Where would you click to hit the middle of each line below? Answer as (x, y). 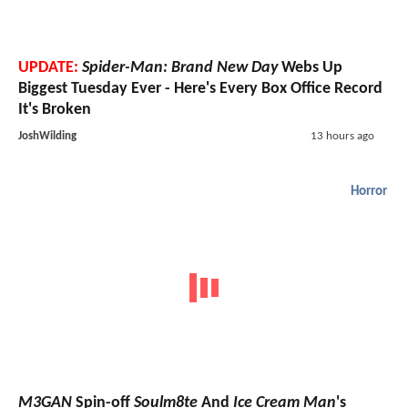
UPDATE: (48, 67)
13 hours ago (342, 136)
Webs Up (310, 67)
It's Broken (55, 109)
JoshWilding (47, 136)
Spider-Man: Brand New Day (180, 67)
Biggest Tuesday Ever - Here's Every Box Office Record (200, 88)
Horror (369, 191)
